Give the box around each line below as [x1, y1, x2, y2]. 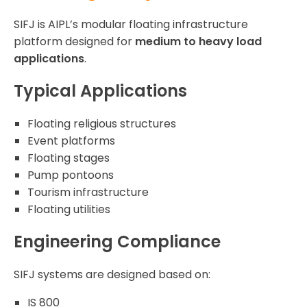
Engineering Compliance [14, 230, 221, 254]
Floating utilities [27, 201, 110, 218]
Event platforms [27, 133, 115, 149]
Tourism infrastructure [27, 184, 149, 201]
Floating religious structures [27, 116, 176, 132]
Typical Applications [14, 79, 187, 103]
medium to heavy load [135, 34, 262, 50]
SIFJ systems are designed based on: [14, 267, 210, 283]
